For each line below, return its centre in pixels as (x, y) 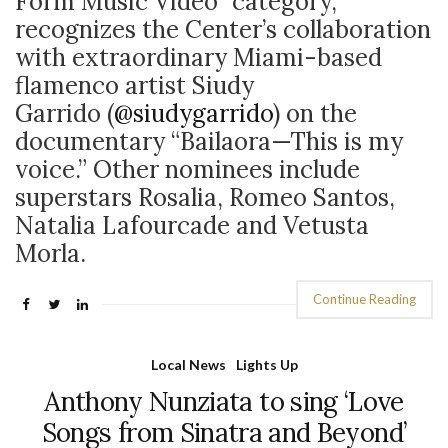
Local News (188, 364)
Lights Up (266, 364)
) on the (315, 113)
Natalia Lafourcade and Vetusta (192, 225)
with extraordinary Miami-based (198, 57)
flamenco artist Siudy (134, 85)
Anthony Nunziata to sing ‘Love (224, 401)
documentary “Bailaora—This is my (209, 141)
